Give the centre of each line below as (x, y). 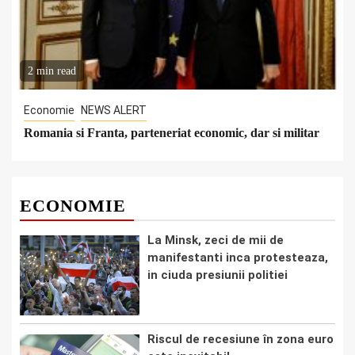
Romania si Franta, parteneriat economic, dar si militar (172, 133)
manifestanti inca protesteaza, (238, 258)
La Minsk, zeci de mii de (216, 240)
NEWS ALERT (114, 111)
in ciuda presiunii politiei (218, 275)
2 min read (52, 71)
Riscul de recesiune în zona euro (240, 339)
